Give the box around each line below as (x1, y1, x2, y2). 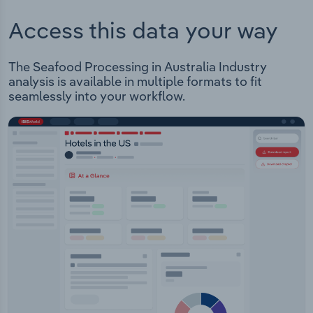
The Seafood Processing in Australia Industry (8, 59, 267, 75)
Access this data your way (8, 15, 278, 44)
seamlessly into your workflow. (8, 88, 185, 105)
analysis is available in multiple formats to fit (8, 73, 262, 90)
